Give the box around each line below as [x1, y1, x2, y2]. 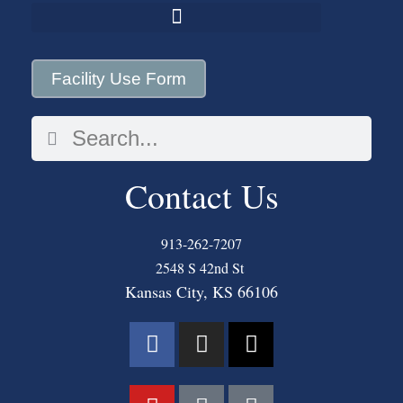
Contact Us [124, 172, 279, 219]
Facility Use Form [51, 68, 186, 88]
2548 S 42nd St [155, 257, 248, 277]
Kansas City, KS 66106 [125, 280, 278, 302]
